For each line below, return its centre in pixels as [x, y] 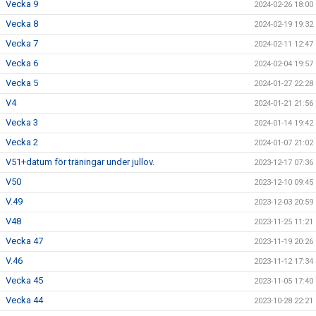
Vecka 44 [24, 300]
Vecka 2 [22, 142]
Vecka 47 [24, 241]
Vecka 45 [24, 280]
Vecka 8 [22, 24]
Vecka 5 [22, 83]
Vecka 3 [22, 122]
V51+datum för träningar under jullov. [80, 162]
